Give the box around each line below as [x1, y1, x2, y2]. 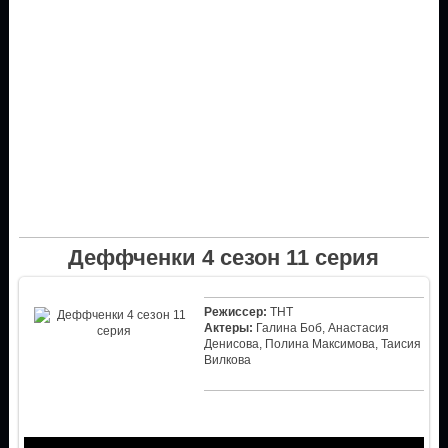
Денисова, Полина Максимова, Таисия [203, 336, 421, 351]
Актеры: [203, 320, 253, 335]
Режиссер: [203, 304, 267, 319]
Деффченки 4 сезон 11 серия [68, 244, 380, 270]
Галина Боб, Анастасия [252, 320, 389, 335]
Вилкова [203, 352, 251, 367]
